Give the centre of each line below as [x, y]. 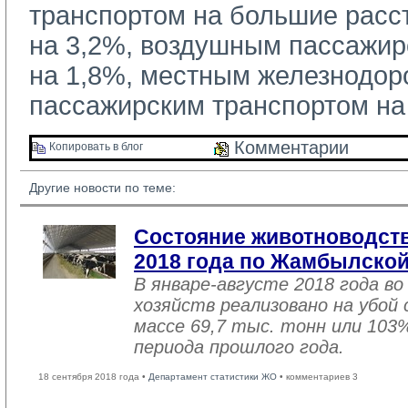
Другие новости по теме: [102, 188]
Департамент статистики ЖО [213, 377]
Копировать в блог [95, 147]
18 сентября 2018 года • [93, 377]
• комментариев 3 [317, 377]
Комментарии [289, 148]
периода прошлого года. [239, 347]
